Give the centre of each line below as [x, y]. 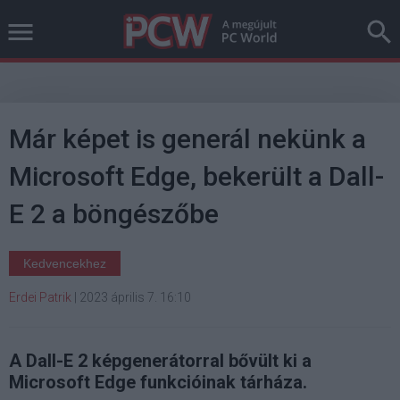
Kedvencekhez [65, 263]
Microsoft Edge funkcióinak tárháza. [158, 382]
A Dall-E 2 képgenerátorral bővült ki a [160, 361]
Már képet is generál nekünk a [187, 139]
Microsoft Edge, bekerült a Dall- [196, 176]
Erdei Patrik [40, 297]
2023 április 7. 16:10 [135, 297]
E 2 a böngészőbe [114, 214]
